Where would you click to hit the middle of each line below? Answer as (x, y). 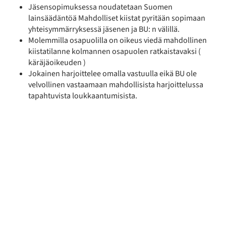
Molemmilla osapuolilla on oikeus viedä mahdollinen (118, 40)
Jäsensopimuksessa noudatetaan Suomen (100, 7)
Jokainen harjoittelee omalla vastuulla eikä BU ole (112, 73)
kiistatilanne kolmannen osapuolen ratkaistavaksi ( (115, 51)
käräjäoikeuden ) (57, 62)
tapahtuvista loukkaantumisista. (83, 96)
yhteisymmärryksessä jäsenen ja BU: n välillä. (104, 29)
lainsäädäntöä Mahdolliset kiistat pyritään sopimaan (117, 18)
